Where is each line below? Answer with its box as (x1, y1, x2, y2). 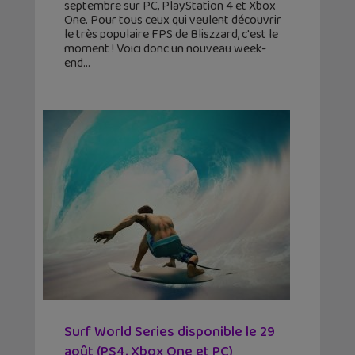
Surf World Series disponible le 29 (64, 321, 275, 344)
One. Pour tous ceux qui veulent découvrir (64, 10, 281, 31)
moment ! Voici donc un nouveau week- (64, 39, 266, 59)
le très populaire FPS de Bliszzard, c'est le (64, 25, 278, 45)
